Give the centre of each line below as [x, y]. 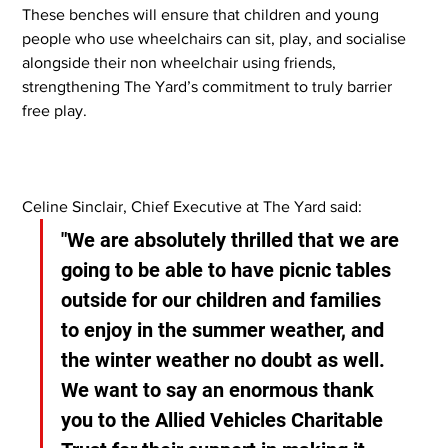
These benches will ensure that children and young [203, 14]
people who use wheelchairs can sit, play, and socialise [216, 38]
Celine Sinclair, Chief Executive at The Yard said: [192, 206]
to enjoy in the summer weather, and [225, 329]
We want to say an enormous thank [220, 389]
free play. [55, 110]
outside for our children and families [224, 299]
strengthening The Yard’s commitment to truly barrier [209, 86]
